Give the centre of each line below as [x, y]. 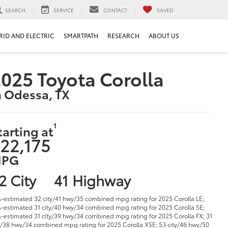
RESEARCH [123, 36]
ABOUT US [164, 36]
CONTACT [115, 10]
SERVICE [64, 10]
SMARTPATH [81, 36]
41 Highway [92, 179]
